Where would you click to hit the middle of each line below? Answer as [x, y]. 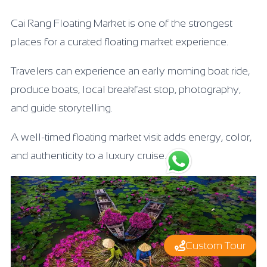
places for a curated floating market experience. [119, 41]
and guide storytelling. [62, 108]
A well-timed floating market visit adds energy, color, [131, 137]
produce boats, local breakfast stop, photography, [126, 89]
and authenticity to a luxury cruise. [89, 155]
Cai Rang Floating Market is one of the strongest [122, 23]
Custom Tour [215, 246]
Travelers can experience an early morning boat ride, [130, 71]
